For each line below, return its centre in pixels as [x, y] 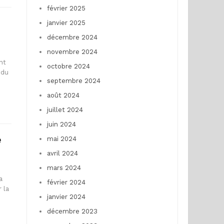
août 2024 [63, 95]
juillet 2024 [65, 109]
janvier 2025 [66, 22]
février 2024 [66, 182]
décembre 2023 [72, 211]
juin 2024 [61, 124]
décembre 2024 [72, 37]
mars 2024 [64, 167]
